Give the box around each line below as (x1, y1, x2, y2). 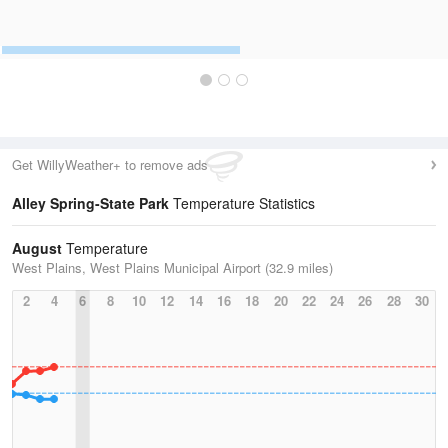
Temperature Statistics (169, 193, 315, 213)
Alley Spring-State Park (12, 193, 169, 213)
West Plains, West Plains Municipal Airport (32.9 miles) (12, 258, 333, 277)
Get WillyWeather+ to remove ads (12, 155, 208, 174)
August (12, 238, 62, 258)
